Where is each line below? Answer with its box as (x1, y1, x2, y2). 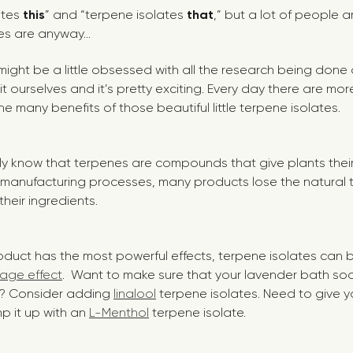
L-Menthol (89, 305, 149, 320)
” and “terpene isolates (45, 7, 187, 22)
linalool (113, 286, 156, 301)
